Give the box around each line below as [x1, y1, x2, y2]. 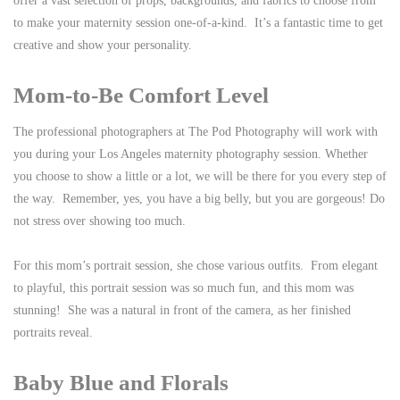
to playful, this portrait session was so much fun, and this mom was [13, 281, 354, 296]
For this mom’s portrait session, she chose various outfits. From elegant [13, 259, 378, 273]
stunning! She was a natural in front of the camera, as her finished [13, 304, 351, 318]
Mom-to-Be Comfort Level [13, 83, 269, 108]
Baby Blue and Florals [13, 371, 234, 396]
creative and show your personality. [13, 38, 192, 53]
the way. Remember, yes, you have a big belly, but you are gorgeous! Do [13, 192, 385, 206]
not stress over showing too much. [13, 214, 186, 229]
